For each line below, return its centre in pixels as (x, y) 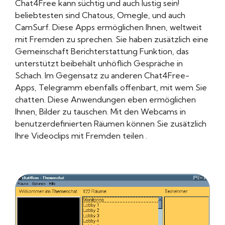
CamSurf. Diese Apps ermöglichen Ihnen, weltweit (108, 27)
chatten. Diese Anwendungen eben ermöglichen (105, 100)
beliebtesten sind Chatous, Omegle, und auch (100, 15)
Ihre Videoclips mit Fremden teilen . (81, 136)
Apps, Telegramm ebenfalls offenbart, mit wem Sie (111, 88)
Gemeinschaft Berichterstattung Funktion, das (102, 51)
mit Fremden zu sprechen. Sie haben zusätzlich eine (112, 39)
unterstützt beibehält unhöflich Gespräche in (99, 64)
